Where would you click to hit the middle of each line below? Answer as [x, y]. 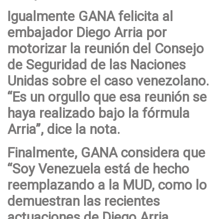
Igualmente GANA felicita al [90, 16]
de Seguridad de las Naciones [97, 65]
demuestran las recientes [84, 201]
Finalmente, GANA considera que [106, 153]
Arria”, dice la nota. [64, 129]
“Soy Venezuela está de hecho [98, 169]
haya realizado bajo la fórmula [99, 113]
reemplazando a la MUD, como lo [107, 185]
